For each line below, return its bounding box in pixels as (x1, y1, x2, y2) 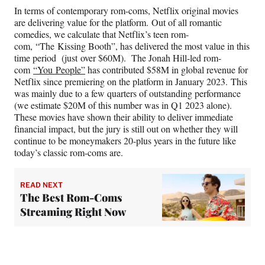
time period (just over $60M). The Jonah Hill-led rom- (14, 51, 221, 64)
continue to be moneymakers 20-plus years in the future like (14, 134, 236, 147)
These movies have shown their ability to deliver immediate (14, 111, 233, 124)
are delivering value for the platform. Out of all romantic (14, 16, 222, 29)
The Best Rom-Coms (20, 190, 122, 205)
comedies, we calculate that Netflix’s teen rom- (14, 28, 189, 41)
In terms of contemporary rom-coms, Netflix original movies (14, 4, 238, 17)
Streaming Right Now (20, 204, 126, 219)
